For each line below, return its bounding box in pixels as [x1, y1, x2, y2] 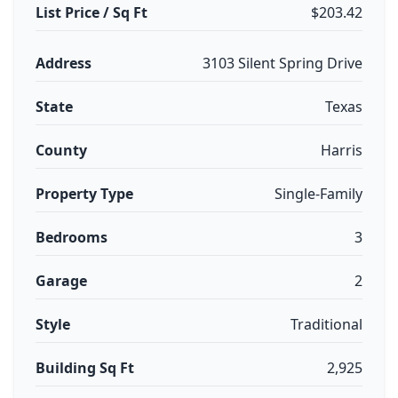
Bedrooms [36, 227, 107, 247]
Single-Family [275, 184, 362, 203]
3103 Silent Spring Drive [203, 53, 362, 73]
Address [36, 53, 92, 73]
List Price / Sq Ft [36, 3, 147, 22]
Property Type [36, 184, 133, 203]
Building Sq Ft [36, 358, 134, 378]
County [36, 140, 87, 160]
